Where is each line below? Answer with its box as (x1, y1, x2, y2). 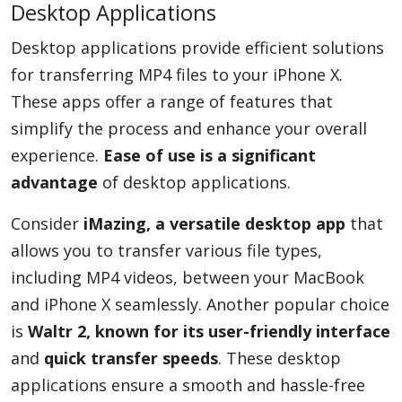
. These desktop (218, 347, 341, 369)
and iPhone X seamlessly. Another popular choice (11, 293, 389, 315)
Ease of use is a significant (103, 144, 316, 166)
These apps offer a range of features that (11, 91, 333, 112)
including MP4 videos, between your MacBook (11, 267, 364, 288)
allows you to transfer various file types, (11, 240, 322, 261)
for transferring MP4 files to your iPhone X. (11, 64, 343, 85)
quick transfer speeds (44, 347, 218, 369)
